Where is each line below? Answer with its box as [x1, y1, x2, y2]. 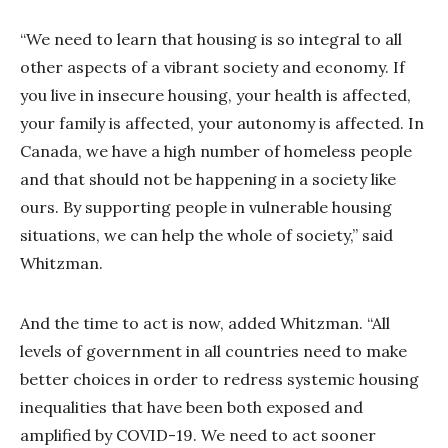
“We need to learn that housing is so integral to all [20, 28, 402, 49]
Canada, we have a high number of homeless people [20, 140, 412, 161]
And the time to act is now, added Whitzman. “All [20, 312, 390, 333]
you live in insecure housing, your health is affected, [20, 84, 411, 105]
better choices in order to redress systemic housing [20, 368, 419, 389]
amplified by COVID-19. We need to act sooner [20, 424, 376, 445]
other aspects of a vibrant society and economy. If [20, 56, 405, 77]
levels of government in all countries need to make [20, 340, 407, 361]
